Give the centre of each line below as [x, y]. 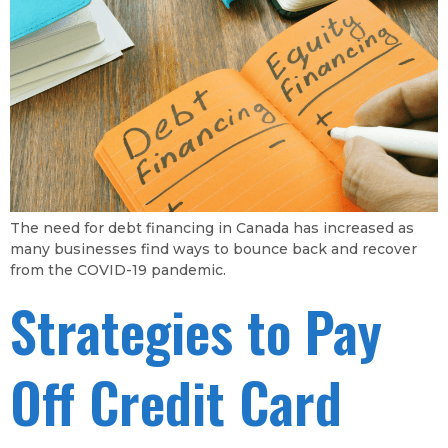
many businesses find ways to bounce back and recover [213, 248]
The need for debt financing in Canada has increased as [212, 227]
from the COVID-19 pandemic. [118, 269]
